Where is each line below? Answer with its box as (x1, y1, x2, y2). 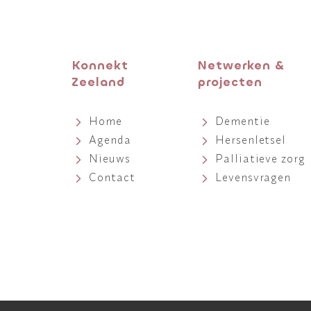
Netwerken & (198, 57, 285, 74)
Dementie (215, 113, 270, 128)
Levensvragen (215, 169, 292, 184)
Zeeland (72, 74, 126, 90)
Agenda (89, 132, 131, 146)
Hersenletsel (215, 132, 287, 146)
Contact (89, 169, 135, 184)
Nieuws (89, 151, 131, 165)
